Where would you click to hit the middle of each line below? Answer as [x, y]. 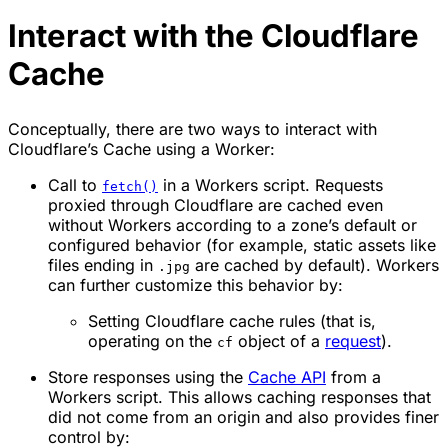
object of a [279, 340]
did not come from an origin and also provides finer [243, 416]
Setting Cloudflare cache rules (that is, [232, 320]
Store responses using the [148, 376]
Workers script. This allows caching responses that [239, 396]
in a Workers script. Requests [270, 184]
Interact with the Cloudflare [213, 35]
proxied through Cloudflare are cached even [215, 204]
